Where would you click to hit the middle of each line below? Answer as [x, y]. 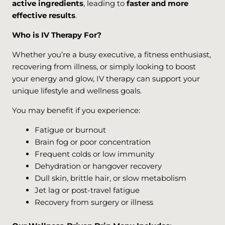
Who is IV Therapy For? [57, 35]
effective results [44, 15]
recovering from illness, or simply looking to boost [104, 67]
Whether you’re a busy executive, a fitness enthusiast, [111, 54]
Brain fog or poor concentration [93, 142]
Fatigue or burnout [70, 130]
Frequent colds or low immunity [94, 154]
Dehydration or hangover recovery [98, 166]
